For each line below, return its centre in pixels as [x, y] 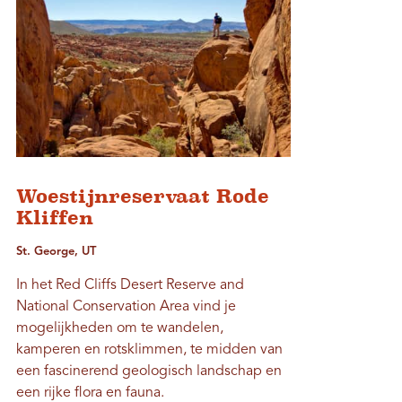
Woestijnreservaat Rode [143, 197]
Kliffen [55, 218]
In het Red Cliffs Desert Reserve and [131, 286]
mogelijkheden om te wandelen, [120, 329]
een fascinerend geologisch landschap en [149, 372]
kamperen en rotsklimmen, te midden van [150, 350]
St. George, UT [57, 252]
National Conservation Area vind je [127, 307]
